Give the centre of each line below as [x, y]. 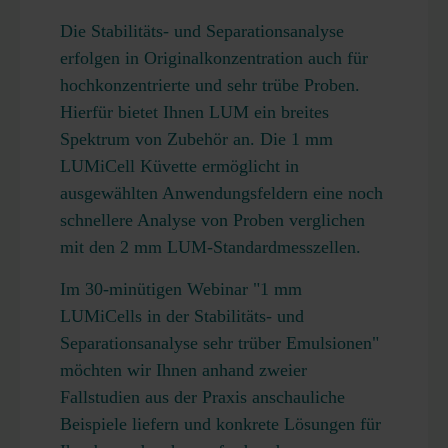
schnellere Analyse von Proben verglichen [212, 220]
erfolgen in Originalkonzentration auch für [214, 58]
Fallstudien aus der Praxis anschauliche [202, 397]
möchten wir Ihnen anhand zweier [183, 370]
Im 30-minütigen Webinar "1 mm [181, 289]
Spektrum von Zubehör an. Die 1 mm [196, 139]
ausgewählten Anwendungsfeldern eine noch [221, 193]
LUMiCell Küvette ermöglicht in [179, 166]
